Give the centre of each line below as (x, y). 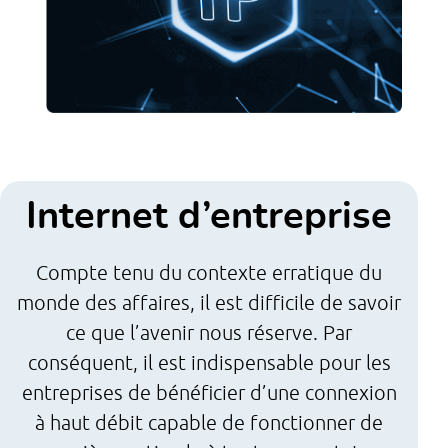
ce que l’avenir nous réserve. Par (209, 332)
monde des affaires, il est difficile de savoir (209, 302)
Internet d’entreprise (209, 216)
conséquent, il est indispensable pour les (209, 362)
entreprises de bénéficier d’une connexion (209, 392)
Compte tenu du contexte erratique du (209, 272)
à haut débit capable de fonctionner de (209, 422)
